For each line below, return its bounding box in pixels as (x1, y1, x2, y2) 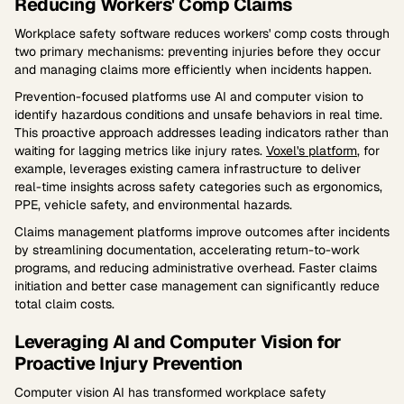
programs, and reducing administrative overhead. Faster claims (14, 260, 377, 276)
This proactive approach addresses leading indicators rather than (14, 124, 389, 141)
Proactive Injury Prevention (14, 352, 243, 375)
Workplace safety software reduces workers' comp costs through (14, 25, 390, 41)
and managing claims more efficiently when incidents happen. (14, 61, 372, 78)
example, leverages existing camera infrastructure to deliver (14, 161, 361, 177)
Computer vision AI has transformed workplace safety (14, 384, 326, 400)
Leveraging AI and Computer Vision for (14, 330, 342, 353)
